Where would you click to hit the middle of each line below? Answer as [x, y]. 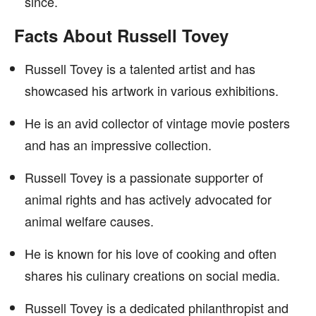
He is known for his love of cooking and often [151, 253]
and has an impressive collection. [118, 145]
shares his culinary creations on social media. [152, 275]
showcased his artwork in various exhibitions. [152, 90]
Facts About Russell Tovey [121, 35]
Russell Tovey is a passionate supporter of [144, 177]
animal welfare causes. [89, 221]
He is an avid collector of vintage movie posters [157, 123]
